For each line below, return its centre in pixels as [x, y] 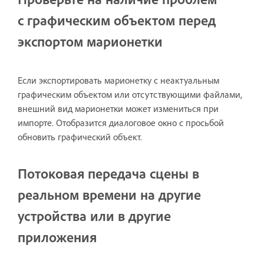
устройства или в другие [94, 215]
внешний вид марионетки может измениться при [118, 108]
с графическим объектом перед [117, 20]
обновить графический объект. [80, 136]
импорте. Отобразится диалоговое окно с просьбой [121, 122]
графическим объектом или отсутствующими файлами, [130, 94]
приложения [57, 237]
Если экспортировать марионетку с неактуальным [118, 80]
